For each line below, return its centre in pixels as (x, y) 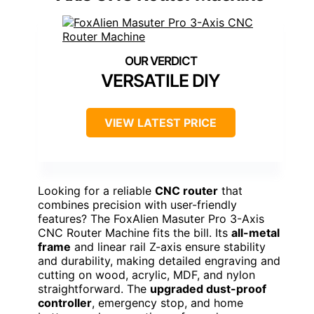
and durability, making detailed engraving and (159, 261)
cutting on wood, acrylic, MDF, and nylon (146, 275)
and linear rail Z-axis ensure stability (168, 247)
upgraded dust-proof (208, 289)
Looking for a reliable (96, 191)
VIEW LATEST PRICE (161, 123)
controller (65, 303)
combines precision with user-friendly (137, 205)
